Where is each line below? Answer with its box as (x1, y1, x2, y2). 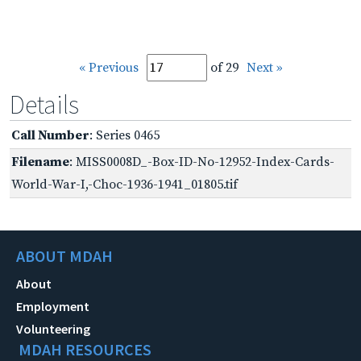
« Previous (78, 59, 139, 76)
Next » (246, 59, 283, 76)
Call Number (11, 127, 89, 143)
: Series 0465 (89, 127, 160, 143)
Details (10, 88, 79, 121)
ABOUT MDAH (16, 245, 113, 266)
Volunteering (16, 320, 90, 337)
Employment (16, 297, 89, 314)
